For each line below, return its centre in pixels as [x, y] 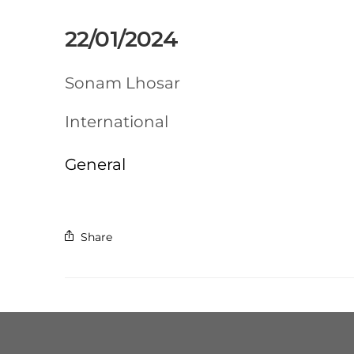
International [116, 122]
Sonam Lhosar [122, 83]
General [95, 165]
